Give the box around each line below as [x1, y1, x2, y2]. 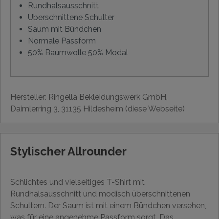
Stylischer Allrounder [10, 144, 127, 158]
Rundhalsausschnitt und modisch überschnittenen [10, 189, 190, 198]
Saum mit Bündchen [28, 24, 101, 34]
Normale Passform [28, 36, 96, 45]
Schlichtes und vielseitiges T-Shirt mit [10, 177, 145, 187]
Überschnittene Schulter [28, 12, 114, 22]
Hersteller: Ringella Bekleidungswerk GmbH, [10, 92, 168, 102]
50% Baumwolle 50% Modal [28, 47, 128, 57]
